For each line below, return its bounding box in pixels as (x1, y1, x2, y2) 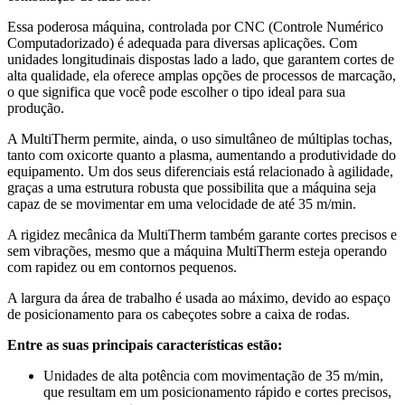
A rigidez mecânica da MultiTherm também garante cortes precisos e (7, 227, 397, 243)
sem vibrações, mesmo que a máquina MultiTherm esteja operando (7, 243, 387, 259)
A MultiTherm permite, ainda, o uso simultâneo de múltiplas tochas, (7, 131, 392, 147)
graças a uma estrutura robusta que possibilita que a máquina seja (7, 180, 376, 196)
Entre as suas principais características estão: (7, 337, 282, 353)
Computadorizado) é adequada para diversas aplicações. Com (7, 35, 357, 52)
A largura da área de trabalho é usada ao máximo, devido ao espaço (7, 290, 391, 306)
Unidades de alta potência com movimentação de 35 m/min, (43, 368, 383, 384)
